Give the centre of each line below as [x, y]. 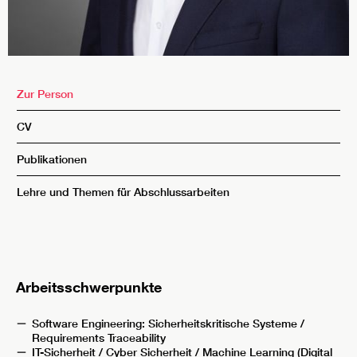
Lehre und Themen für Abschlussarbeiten [123, 192]
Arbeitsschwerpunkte [89, 287]
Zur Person [45, 94]
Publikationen [52, 159]
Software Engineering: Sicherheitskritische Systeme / [168, 324]
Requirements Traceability [98, 338]
